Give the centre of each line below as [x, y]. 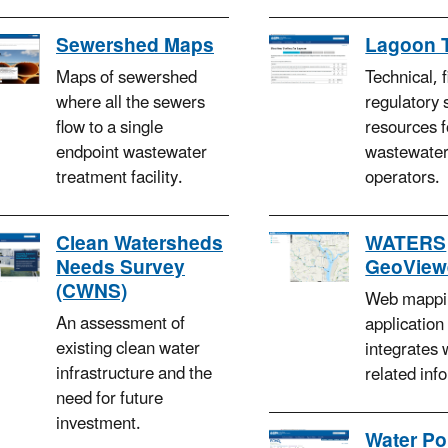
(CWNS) [91, 292]
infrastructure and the [134, 374]
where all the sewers [130, 103]
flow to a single [109, 128]
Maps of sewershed [126, 78]
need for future [109, 399]
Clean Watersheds [139, 244]
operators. [403, 178]
